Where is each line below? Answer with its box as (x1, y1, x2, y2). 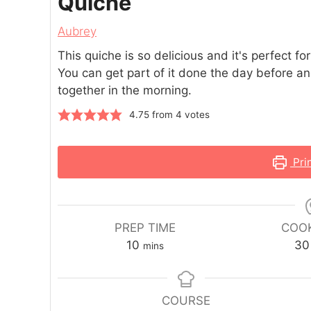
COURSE (161, 294, 210, 308)
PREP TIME (115, 221, 176, 235)
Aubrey (58, 24, 96, 39)
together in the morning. (58, 83, 192, 98)
